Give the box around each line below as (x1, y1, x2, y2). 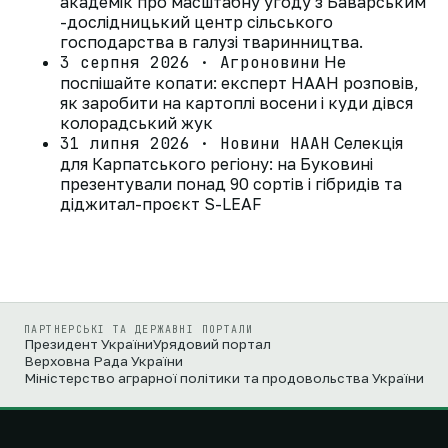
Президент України (24, 336, 153, 352)
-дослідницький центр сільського (60, 12, 333, 32)
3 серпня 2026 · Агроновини (60, 52, 320, 73)
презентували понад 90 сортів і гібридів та (60, 174, 402, 194)
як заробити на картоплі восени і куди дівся (60, 93, 413, 113)
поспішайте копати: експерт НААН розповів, (60, 73, 419, 93)
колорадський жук (60, 113, 213, 133)
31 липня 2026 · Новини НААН (60, 133, 330, 154)
